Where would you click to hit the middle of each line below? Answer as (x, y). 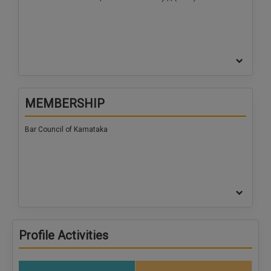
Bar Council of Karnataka (66, 130)
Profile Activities (64, 236)
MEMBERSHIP (65, 104)
